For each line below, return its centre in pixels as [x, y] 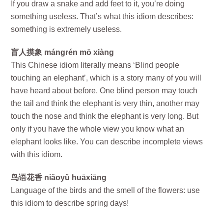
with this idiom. [37, 154]
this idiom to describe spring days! [70, 203]
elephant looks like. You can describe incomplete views [107, 141]
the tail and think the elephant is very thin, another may [105, 103]
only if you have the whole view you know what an [98, 129]
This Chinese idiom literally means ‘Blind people [95, 65]
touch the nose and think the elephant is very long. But [105, 116]
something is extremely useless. [67, 29]
